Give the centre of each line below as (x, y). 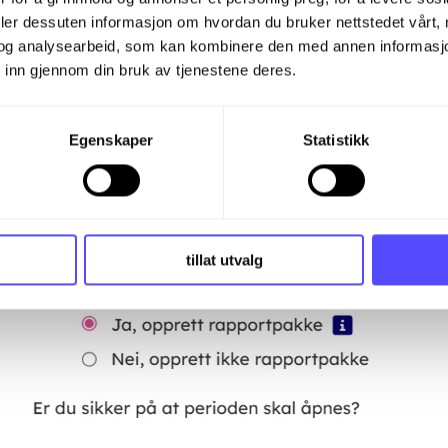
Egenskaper (111, 140)
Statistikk (336, 140)
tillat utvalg (224, 260)
